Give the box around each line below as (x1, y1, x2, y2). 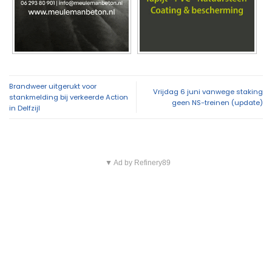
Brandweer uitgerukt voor (9, 81, 97, 92)
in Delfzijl (9, 103, 40, 114)
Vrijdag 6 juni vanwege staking (153, 87, 263, 97)
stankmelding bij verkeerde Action (9, 92, 128, 103)
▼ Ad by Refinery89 (104, 158, 171, 168)
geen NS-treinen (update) (172, 98, 263, 108)
